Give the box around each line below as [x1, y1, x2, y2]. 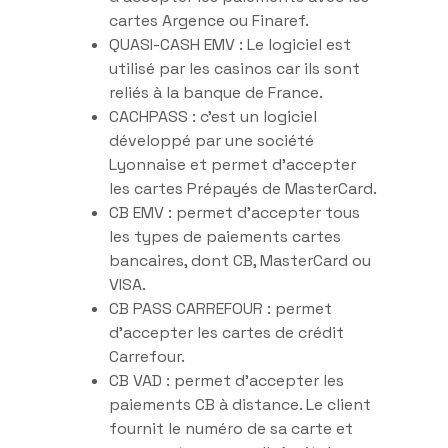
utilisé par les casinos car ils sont [109, 57, 360, 79]
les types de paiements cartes [109, 225, 341, 247]
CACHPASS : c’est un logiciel [109, 105, 317, 127]
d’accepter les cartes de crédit [109, 321, 344, 343]
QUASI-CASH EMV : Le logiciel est [109, 33, 351, 55]
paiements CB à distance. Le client [109, 393, 371, 415]
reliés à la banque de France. [109, 81, 323, 103]
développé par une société [109, 129, 314, 151]
